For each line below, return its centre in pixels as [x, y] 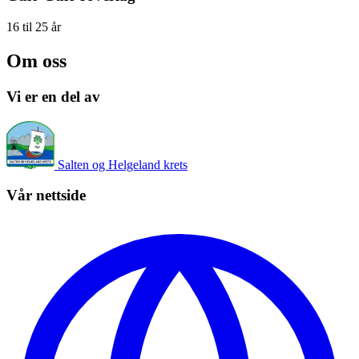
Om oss [36, 61]
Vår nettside [46, 196]
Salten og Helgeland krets [123, 164]
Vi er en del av [53, 96]
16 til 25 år [34, 27]
